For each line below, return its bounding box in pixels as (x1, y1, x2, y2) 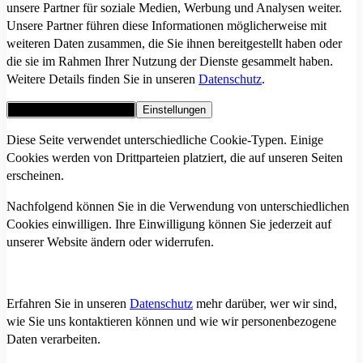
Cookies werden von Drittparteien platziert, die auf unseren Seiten (6, 150, 343, 164)
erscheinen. (6, 168, 64, 182)
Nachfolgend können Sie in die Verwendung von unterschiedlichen (6, 199, 349, 213)
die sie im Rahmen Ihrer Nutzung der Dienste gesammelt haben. (6, 53, 333, 68)
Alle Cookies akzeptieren (13, 103, 130, 116)
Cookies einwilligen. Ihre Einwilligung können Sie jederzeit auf (6, 216, 331, 231)
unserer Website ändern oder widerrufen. (6, 234, 214, 249)
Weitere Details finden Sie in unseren (6, 71, 199, 86)
